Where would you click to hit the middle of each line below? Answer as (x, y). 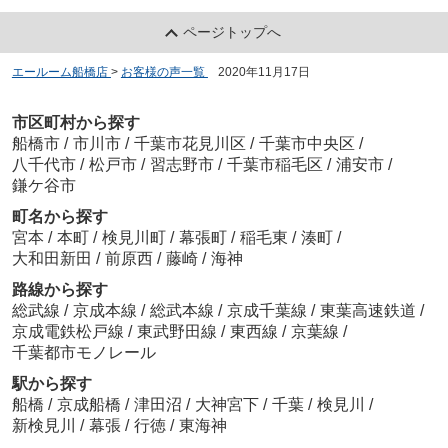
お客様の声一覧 (162, 71)
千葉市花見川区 (189, 144)
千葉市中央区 (306, 144)
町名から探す (59, 217)
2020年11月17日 (263, 71)
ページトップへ (232, 31)
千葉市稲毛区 (274, 165)
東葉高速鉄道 (369, 311)
